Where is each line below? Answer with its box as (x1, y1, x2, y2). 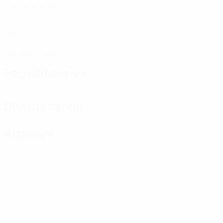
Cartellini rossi (4, 48, 56, 59)
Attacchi (4, 125, 53, 141)
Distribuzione (4, 98, 83, 114)
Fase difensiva (4, 64, 86, 81)
